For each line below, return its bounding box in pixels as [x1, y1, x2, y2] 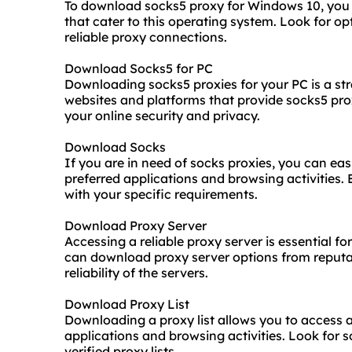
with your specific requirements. [64, 186, 258, 203]
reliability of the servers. [64, 265, 208, 281]
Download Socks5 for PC [64, 60, 213, 77]
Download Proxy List [64, 296, 189, 313]
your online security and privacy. [64, 108, 260, 124]
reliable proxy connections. [64, 29, 227, 46]
